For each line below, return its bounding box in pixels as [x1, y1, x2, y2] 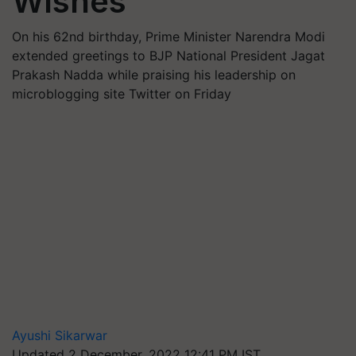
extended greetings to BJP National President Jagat [12, 48, 325, 64]
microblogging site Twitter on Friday [12, 86, 231, 102]
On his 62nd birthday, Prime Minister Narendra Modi [12, 29, 325, 44]
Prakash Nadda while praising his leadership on [12, 67, 296, 83]
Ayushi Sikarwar [12, 327, 107, 343]
